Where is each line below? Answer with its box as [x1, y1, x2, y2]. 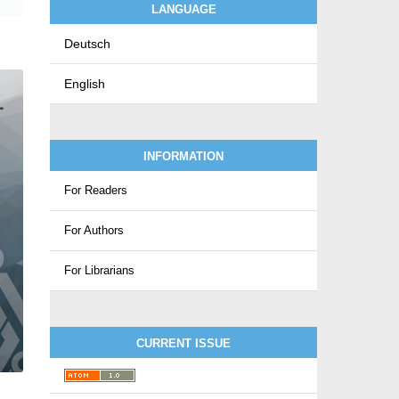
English [64, 77, 105, 91]
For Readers [64, 183, 127, 197]
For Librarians [64, 264, 134, 277]
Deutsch [64, 37, 110, 51]
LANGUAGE [151, 3, 216, 17]
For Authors [64, 224, 124, 237]
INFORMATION [143, 150, 224, 164]
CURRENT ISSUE [136, 337, 231, 351]
